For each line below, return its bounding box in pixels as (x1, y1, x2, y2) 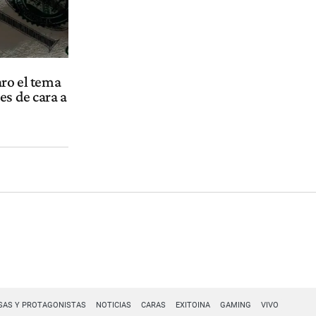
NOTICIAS (95, 300, 131, 310)
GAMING (219, 300, 251, 310)
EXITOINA (175, 300, 210, 310)
